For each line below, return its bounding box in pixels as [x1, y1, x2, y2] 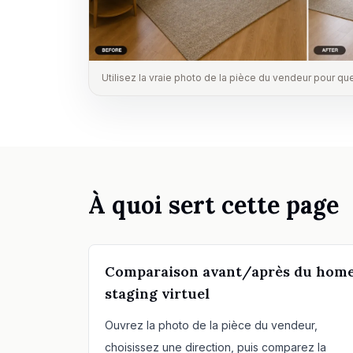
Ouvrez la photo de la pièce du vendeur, [105, 318, 318, 332]
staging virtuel [105, 284, 210, 303]
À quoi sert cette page [88, 189, 339, 220]
